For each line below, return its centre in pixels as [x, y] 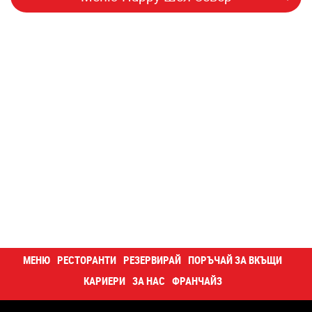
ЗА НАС [148, 281]
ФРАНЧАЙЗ [197, 281]
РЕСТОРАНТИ [87, 260]
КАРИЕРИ [104, 281]
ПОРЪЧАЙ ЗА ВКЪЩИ [235, 260]
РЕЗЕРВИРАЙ [152, 260]
